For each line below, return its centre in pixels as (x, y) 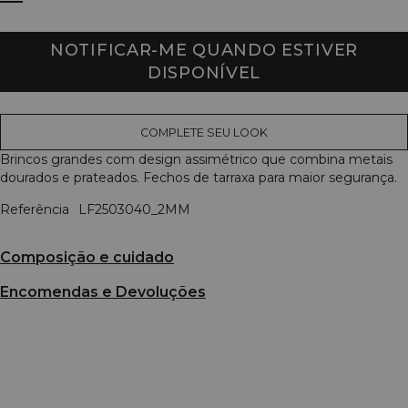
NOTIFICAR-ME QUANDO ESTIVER (204, 50)
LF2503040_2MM (134, 209)
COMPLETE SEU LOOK (204, 132)
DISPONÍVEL (204, 72)
